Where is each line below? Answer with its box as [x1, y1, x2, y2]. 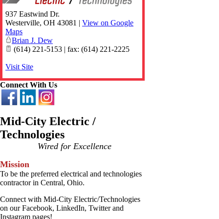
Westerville [5, 18, 40, 27]
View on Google [82, 18, 133, 27]
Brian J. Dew [12, 36, 53, 44]
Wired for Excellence [35, 141, 111, 151]
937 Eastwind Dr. [5, 9, 60, 18]
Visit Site [5, 62, 33, 71]
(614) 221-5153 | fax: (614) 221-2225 [12, 44, 130, 53]
